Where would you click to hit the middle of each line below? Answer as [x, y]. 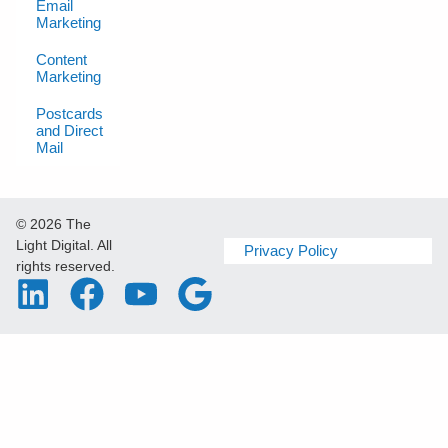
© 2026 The [53, 224]
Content [61, 59]
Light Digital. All [64, 245]
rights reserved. [65, 266]
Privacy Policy [291, 250]
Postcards [69, 113]
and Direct [69, 130]
